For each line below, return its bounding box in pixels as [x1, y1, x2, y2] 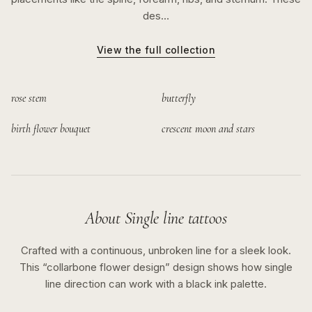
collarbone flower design [47, 260, 165, 274]
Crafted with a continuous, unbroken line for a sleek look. [21, 244, 291, 257]
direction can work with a [64, 277, 186, 290]
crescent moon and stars [162, 122, 255, 136]
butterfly [162, 91, 196, 105]
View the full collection [96, 44, 216, 56]
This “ [19, 260, 47, 274]
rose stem [11, 91, 47, 105]
